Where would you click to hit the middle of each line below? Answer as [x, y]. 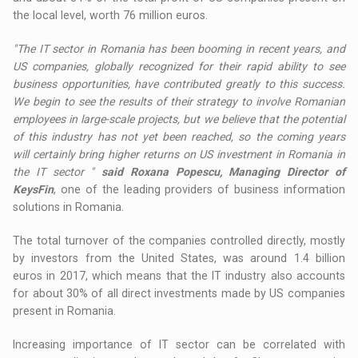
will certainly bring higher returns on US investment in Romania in [179, 154]
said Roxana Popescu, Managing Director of [223, 171]
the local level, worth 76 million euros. [111, 15]
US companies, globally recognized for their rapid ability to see [179, 66]
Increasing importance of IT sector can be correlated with [179, 344]
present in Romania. [65, 310]
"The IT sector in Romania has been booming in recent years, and [179, 48]
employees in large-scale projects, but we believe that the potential [179, 119]
